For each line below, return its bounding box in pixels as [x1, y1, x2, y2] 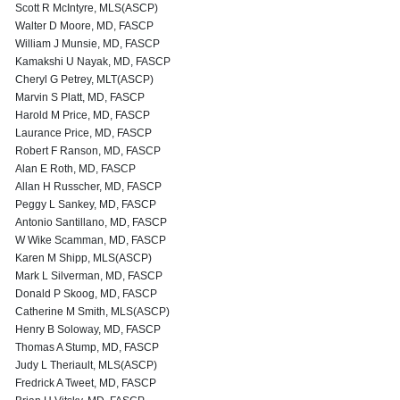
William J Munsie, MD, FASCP [15, 37, 160, 50]
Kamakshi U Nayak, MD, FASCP [15, 55, 171, 68]
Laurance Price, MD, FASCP [15, 127, 152, 139]
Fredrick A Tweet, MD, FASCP [15, 377, 156, 389]
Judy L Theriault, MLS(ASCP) [15, 359, 157, 371]
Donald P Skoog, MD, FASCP [15, 287, 157, 300]
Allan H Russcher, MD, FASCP [15, 180, 162, 193]
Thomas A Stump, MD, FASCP [15, 341, 159, 354]
